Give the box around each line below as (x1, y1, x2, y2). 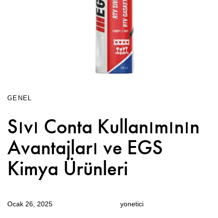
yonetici (120, 200, 144, 208)
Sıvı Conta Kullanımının (7, 113, 200, 140)
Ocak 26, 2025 (7, 200, 53, 208)
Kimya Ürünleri (7, 155, 128, 182)
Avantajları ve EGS (7, 134, 163, 161)
